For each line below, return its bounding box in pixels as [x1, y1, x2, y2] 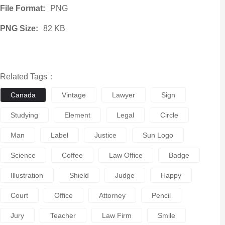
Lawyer [111, 91, 135, 99]
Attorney [98, 191, 126, 199]
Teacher [50, 211, 76, 219]
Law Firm [101, 211, 132, 219]
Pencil [151, 191, 171, 199]
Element [64, 111, 90, 119]
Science [10, 151, 36, 159]
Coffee [61, 151, 83, 159]
